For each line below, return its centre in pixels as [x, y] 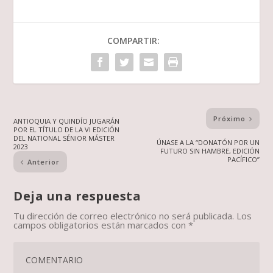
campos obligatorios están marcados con [101, 225]
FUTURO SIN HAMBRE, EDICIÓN [210, 151]
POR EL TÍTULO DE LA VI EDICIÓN [67, 130]
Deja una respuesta [77, 196]
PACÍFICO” [243, 160]
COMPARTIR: [133, 41]
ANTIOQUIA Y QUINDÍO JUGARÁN [67, 121]
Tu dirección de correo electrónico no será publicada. [124, 216]
